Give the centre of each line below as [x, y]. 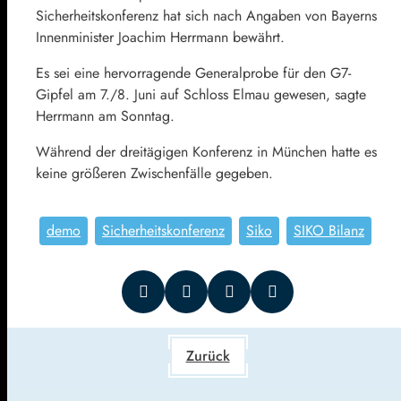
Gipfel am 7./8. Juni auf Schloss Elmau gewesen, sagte [201, 94]
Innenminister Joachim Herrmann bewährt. [160, 37]
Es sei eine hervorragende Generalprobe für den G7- [193, 73]
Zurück [208, 355]
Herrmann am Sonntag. [105, 115]
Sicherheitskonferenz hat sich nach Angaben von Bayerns [206, 15]
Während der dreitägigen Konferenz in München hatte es [206, 151]
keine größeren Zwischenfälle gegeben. [154, 173]
